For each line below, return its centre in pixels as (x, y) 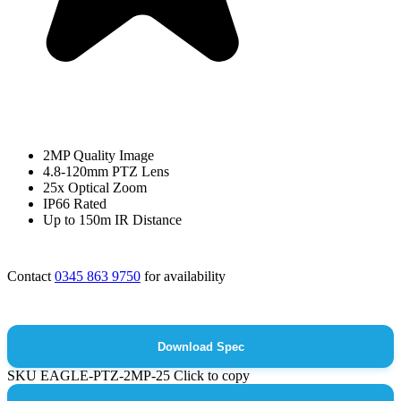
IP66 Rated (75, 204)
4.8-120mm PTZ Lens (106, 171)
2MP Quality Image (98, 155)
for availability (183, 276)
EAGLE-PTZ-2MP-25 (107, 375)
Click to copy (212, 375)
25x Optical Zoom (95, 188)
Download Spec (200, 346)
